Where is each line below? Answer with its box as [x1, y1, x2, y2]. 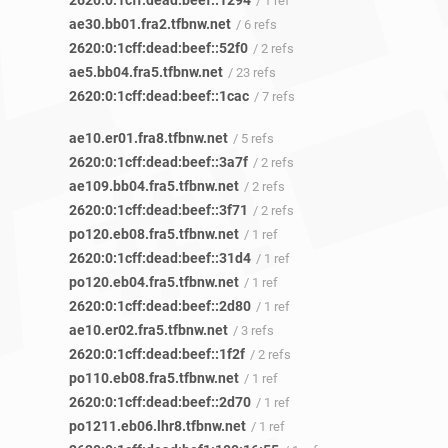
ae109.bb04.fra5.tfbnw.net [69, 178, 239, 195]
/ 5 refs [233, 131, 274, 147]
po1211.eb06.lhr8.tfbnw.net [69, 418, 246, 435]
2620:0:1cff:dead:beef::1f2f [69, 346, 245, 363]
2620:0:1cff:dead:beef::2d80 [69, 298, 251, 315]
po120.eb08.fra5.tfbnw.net [69, 226, 239, 243]
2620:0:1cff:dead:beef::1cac [69, 88, 249, 105]
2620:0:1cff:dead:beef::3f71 [69, 202, 248, 219]
